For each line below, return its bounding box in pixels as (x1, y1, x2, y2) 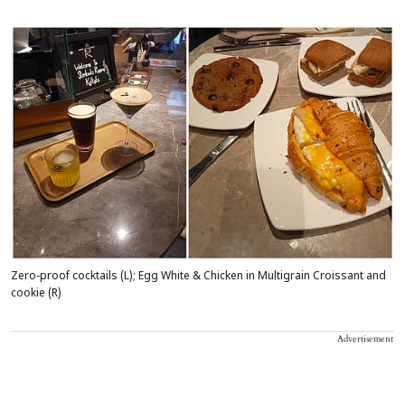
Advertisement (337, 333, 393, 346)
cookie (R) (11, 287, 61, 301)
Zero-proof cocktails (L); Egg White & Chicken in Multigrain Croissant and (11, 270, 386, 284)
